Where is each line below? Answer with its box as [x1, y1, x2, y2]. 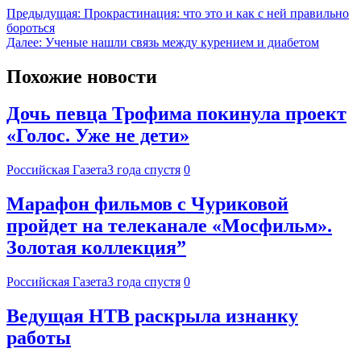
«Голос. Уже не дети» [6, 125, 189, 147]
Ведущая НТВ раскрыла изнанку [6, 305, 298, 327]
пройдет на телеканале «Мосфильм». [6, 215, 332, 237]
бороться [6, 20, 55, 35]
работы [6, 327, 71, 349]
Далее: [6, 35, 42, 49]
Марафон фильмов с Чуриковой [6, 193, 288, 215]
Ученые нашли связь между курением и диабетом [45, 35, 319, 49]
